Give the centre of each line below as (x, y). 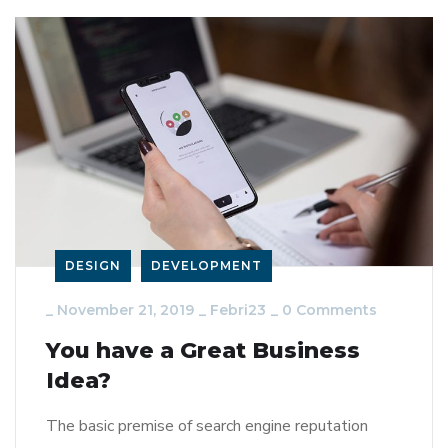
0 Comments (329, 310)
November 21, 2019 (125, 310)
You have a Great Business (203, 351)
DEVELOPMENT (206, 266)
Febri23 (238, 310)
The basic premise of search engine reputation (207, 426)
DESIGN (93, 266)
